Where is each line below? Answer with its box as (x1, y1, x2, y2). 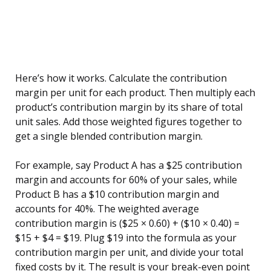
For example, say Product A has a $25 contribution (15, 158, 242, 172)
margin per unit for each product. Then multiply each (15, 86, 255, 100)
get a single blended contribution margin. (15, 129, 203, 143)
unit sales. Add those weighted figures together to (15, 115, 242, 129)
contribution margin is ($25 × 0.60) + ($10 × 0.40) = (15, 217, 240, 230)
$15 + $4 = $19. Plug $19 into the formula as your (15, 231, 237, 245)
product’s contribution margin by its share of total (15, 100, 243, 114)
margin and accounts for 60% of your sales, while (15, 173, 237, 187)
